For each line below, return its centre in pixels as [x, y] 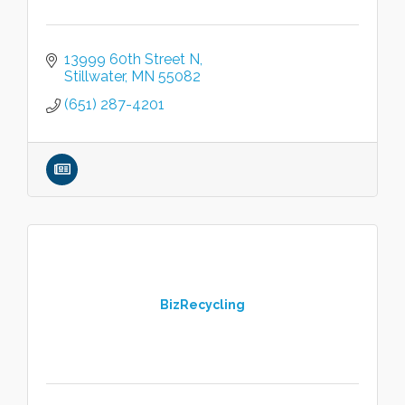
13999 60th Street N [132, 59]
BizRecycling [202, 304]
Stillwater [94, 76]
